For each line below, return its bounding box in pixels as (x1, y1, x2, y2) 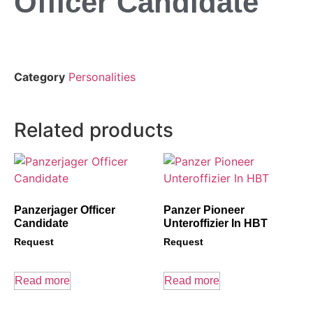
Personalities (68, 70, 136, 85)
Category (14, 70, 65, 85)
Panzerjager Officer (14, 204, 115, 217)
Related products (14, 118, 173, 143)
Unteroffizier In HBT (163, 217, 268, 230)
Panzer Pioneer (163, 204, 245, 217)
